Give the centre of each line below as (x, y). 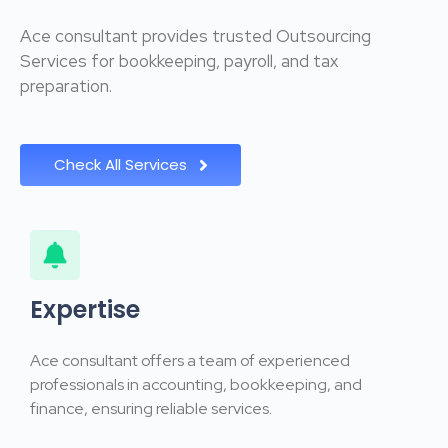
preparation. (66, 86)
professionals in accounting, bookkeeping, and (196, 384)
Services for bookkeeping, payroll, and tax (179, 61)
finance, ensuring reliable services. (151, 408)
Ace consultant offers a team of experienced (190, 360)
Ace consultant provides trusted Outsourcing (195, 36)
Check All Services (120, 164)
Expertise (85, 310)
